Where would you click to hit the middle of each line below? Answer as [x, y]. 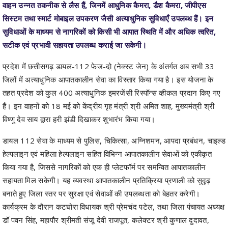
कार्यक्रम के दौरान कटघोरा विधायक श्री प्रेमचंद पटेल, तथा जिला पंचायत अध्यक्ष [114, 177]
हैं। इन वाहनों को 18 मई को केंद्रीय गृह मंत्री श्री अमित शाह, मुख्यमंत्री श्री [109, 77]
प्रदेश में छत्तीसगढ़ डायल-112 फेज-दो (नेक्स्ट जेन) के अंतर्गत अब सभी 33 [109, 37]
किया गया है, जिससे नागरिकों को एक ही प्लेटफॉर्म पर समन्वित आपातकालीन [104, 138]
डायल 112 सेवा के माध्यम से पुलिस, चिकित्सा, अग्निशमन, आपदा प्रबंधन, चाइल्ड [114, 111]
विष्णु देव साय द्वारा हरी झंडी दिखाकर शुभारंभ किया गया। [79, 90]
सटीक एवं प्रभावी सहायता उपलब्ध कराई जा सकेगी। [75, 16]
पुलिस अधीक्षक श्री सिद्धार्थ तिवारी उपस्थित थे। [68, 204]
